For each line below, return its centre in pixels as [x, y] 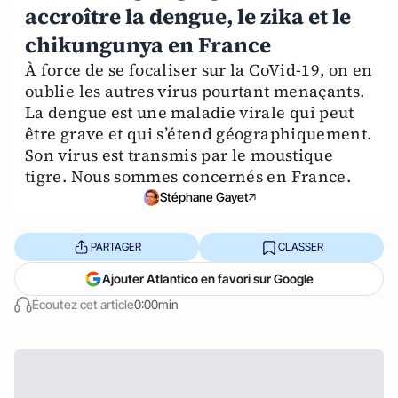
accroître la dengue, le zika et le [188, 16]
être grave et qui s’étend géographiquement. [199, 134]
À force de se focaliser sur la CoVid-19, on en [199, 70]
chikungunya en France [148, 45]
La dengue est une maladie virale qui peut [190, 112]
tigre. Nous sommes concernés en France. [188, 176]
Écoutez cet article [83, 304]
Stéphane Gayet [204, 197]
